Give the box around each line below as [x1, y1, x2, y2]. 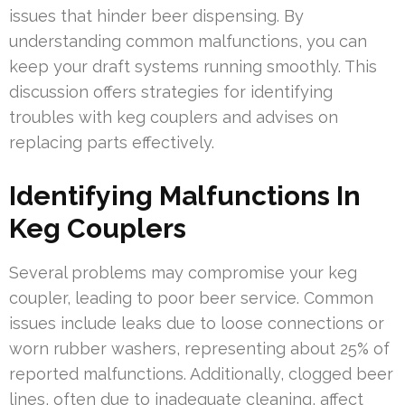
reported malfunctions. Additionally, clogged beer [9, 363, 393, 383]
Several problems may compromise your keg [9, 262, 357, 282]
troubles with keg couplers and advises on [9, 107, 338, 127]
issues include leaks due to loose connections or [9, 313, 384, 333]
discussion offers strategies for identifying [9, 81, 333, 101]
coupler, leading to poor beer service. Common [9, 287, 373, 307]
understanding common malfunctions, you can [9, 31, 367, 51]
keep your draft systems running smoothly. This [9, 56, 377, 76]
